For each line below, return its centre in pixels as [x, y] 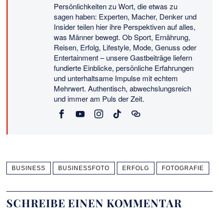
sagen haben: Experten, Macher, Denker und [125, 17]
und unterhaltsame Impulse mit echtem [116, 78]
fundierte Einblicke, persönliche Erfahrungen [124, 68]
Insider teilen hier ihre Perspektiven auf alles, [125, 27]
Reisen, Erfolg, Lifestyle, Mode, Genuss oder [125, 47]
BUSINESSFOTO [84, 168]
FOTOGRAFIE [183, 168]
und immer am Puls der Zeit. [99, 99]
